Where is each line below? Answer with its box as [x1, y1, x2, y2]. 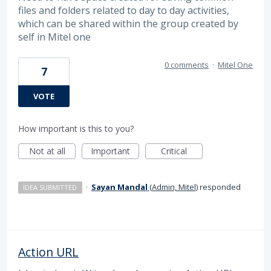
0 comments [165, 59, 209, 70]
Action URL [18, 243, 79, 260]
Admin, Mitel [151, 181, 196, 192]
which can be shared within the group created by [18, 17, 238, 31]
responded [197, 181, 241, 192]
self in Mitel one [18, 30, 91, 44]
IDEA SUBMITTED [23, 182, 77, 192]
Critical [161, 145, 187, 157]
